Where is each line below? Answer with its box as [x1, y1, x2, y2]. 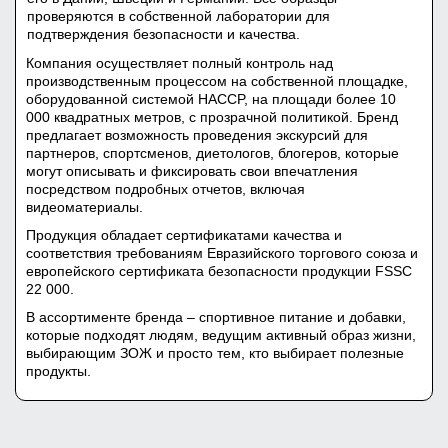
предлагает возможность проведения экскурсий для [26, 127, 368, 143]
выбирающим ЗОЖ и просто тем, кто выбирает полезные [26, 345, 404, 361]
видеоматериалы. [26, 199, 143, 215]
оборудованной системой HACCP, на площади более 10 [26, 91, 396, 107]
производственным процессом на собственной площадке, [26, 73, 408, 89]
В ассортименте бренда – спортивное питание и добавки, [26, 309, 406, 325]
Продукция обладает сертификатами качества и [26, 227, 342, 243]
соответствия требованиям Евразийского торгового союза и [26, 245, 418, 261]
